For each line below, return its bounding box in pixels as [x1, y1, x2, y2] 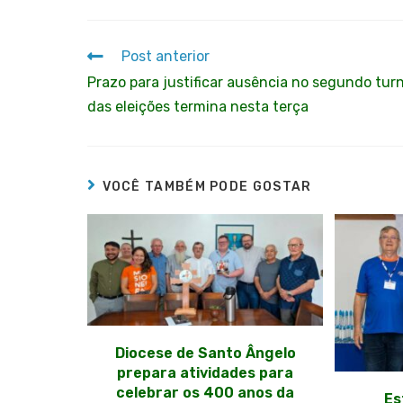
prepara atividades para [117, 363, 294, 381]
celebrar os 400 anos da [116, 383, 295, 401]
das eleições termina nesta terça [87, 97, 309, 115]
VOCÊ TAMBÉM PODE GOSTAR [102, 178, 312, 194]
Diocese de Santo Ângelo [114, 344, 296, 362]
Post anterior [121, 47, 210, 65]
